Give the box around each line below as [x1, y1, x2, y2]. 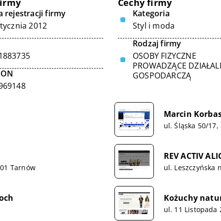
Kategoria [133, 8, 170, 19]
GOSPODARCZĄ [133, 70, 191, 81]
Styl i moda [133, 20, 175, 31]
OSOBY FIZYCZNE [133, 50, 196, 61]
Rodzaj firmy [133, 38, 182, 49]
